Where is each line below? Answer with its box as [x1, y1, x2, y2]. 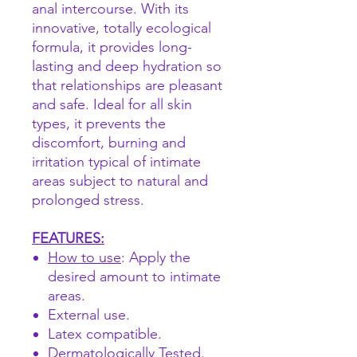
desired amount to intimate [48, 268, 221, 286]
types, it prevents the [32, 115, 166, 133]
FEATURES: [32, 229, 104, 248]
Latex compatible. [48, 325, 162, 343]
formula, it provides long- [32, 38, 192, 57]
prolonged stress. [32, 191, 144, 210]
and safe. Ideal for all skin [32, 96, 192, 114]
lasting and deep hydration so [32, 57, 222, 76]
